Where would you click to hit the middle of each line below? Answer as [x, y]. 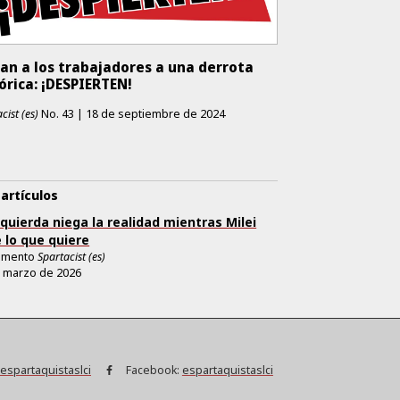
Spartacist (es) [72, 256]
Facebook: [152, 370]
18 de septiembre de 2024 [156, 113]
